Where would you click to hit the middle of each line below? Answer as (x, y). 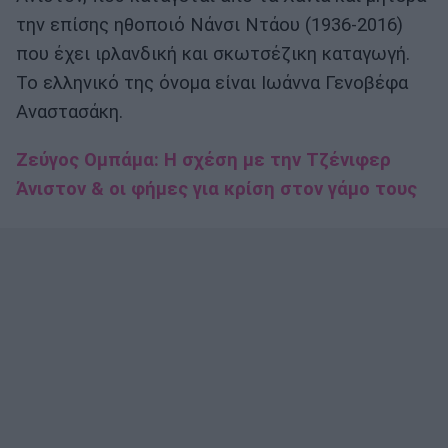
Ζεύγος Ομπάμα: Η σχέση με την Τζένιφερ (203, 160)
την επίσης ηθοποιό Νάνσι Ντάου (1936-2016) (209, 25)
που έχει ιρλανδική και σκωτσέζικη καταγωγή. (213, 54)
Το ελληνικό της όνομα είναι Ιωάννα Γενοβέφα (212, 83)
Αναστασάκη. (69, 112)
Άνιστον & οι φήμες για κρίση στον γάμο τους (216, 189)
